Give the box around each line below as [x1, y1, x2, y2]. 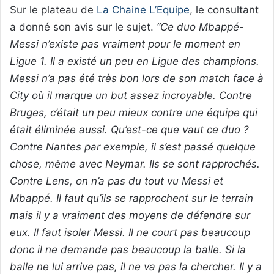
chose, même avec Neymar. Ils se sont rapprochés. [10, 157, 260, 170]
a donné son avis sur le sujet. [10, 20, 157, 33]
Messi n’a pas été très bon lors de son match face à [10, 72, 264, 84]
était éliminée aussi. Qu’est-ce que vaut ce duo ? [10, 123, 249, 136]
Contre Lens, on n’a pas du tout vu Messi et [10, 174, 223, 187]
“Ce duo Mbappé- [157, 20, 244, 33]
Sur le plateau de [10, 3, 97, 16]
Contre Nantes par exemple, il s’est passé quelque [10, 140, 256, 153]
